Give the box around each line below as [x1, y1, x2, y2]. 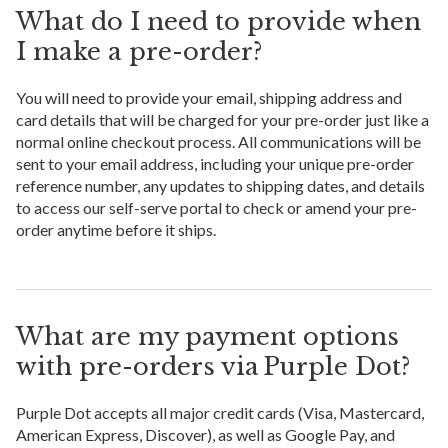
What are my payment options [16, 322, 399, 352]
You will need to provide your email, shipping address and [16, 88, 402, 108]
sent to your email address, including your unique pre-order [16, 154, 414, 174]
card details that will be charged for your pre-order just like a [16, 110, 429, 130]
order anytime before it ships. [16, 220, 216, 240]
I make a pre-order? [16, 37, 262, 67]
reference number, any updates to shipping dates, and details [16, 176, 425, 196]
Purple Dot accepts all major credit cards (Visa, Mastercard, [16, 403, 424, 423]
